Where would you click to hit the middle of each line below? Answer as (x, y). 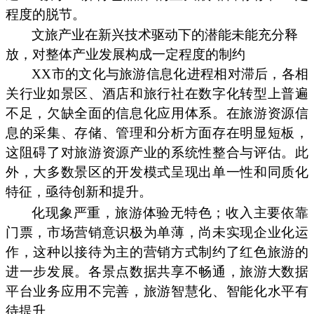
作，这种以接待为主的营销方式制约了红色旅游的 (157, 252)
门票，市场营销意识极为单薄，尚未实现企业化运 (157, 232)
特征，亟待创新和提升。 (79, 192)
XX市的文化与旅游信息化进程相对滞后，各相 (170, 74)
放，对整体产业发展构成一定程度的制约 (125, 55)
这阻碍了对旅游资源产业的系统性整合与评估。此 (157, 153)
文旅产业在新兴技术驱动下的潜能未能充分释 (165, 35)
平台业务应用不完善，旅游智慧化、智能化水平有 (157, 291)
